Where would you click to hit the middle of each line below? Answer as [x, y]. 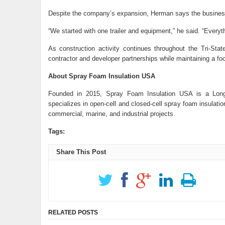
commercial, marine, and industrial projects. [111, 114]
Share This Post [81, 152]
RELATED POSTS [73, 212]
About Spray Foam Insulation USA [101, 76]
